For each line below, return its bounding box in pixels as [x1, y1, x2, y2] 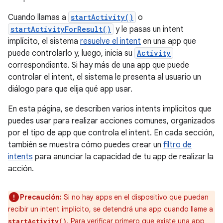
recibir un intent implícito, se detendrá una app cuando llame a [8, 205, 213, 214]
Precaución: [20, 193, 62, 202]
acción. [8, 164, 34, 174]
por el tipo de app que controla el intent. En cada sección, [8, 128, 215, 138]
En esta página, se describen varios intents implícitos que [8, 104, 212, 114]
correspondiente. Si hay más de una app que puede [8, 60, 189, 70]
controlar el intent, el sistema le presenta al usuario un [8, 72, 201, 82]
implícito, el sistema [8, 36, 80, 46]
